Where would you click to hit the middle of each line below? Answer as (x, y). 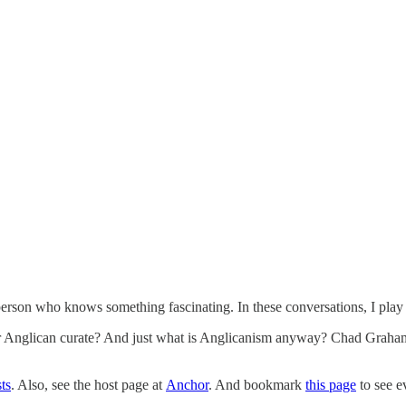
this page (331, 384)
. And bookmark (257, 384)
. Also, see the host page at (88, 384)
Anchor (187, 384)
